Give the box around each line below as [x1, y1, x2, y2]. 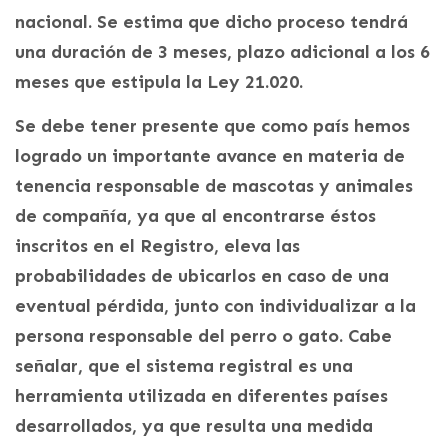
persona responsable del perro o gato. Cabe [15, 325, 392, 348]
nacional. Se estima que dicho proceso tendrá [15, 11, 408, 34]
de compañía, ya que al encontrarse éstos [15, 205, 376, 228]
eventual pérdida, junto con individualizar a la [15, 295, 416, 318]
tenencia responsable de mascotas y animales [15, 175, 413, 198]
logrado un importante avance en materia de [15, 145, 405, 168]
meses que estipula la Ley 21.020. [15, 71, 303, 94]
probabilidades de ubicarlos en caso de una [15, 265, 389, 288]
